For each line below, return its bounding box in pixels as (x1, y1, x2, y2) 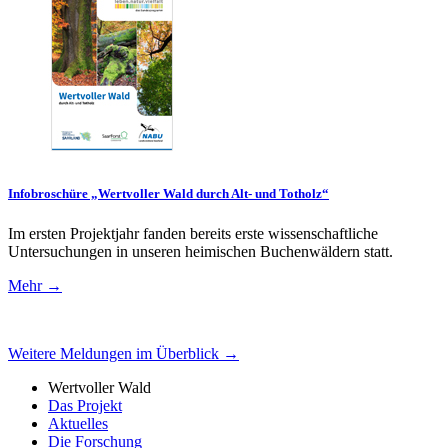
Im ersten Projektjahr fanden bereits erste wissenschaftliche (8, 224, 378, 242)
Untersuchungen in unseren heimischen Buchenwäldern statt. (8, 242, 393, 260)
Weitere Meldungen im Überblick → (8, 344, 239, 362)
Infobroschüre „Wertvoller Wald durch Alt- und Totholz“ (8, 186, 329, 202)
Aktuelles (48, 414, 108, 432)
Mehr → (8, 276, 62, 294)
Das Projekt (48, 396, 122, 414)
